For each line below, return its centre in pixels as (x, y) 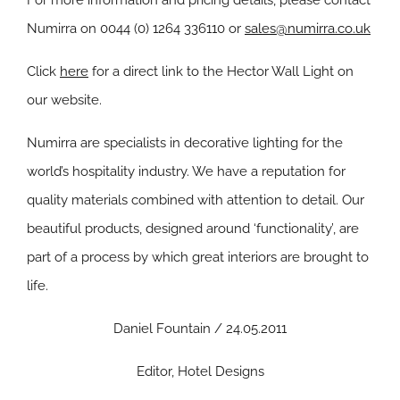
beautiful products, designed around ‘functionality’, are (193, 229)
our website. (64, 100)
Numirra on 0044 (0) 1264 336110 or (136, 29)
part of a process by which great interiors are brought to (198, 257)
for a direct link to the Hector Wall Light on (221, 71)
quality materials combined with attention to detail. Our (196, 200)
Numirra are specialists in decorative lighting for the (185, 143)
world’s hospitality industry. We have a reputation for (186, 171)
